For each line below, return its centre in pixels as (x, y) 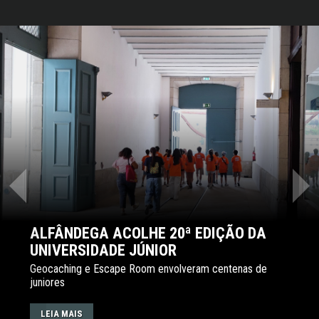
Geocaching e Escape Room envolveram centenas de (148, 268)
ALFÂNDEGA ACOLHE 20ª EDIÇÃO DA (148, 232)
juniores (47, 282)
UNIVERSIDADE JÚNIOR (103, 250)
